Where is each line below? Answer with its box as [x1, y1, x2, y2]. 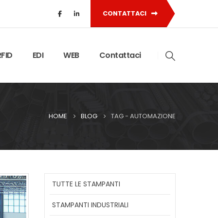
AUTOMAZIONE [130, 111, 176, 121]
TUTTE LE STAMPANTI [52, 179, 120, 189]
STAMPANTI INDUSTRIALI [52, 200, 128, 210]
